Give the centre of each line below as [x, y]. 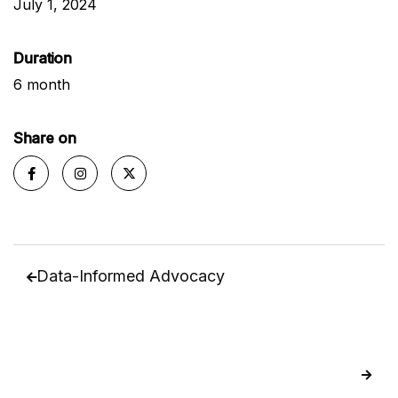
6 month [42, 84]
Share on [45, 138]
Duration [43, 58]
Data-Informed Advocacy [131, 276]
